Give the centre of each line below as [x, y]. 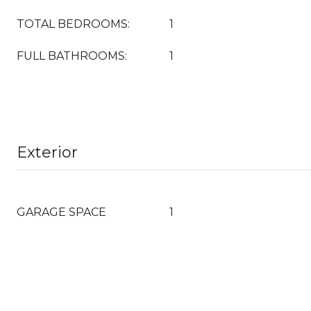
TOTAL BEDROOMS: [73, 24]
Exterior [47, 152]
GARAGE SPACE [61, 212]
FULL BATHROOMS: [72, 56]
